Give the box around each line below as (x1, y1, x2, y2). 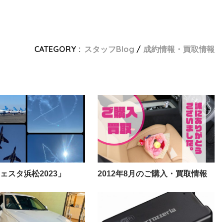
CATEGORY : (34, 44, 81, 55)
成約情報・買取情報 (143, 44, 215, 55)
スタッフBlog (84, 44, 134, 55)
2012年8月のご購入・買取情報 (98, 168, 208, 178)
